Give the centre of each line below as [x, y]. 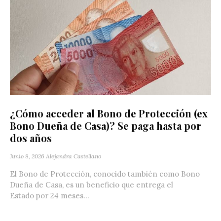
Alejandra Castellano [74, 156]
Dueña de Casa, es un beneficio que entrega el [92, 184]
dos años [31, 138]
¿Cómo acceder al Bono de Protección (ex [109, 113]
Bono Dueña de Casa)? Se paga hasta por [106, 125]
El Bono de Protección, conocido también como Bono [105, 174]
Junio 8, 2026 [27, 156]
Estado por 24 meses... [50, 195]
